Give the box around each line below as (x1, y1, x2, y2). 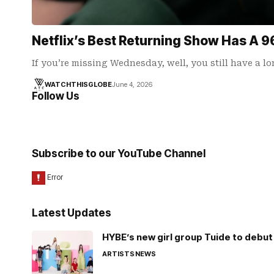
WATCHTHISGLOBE (44, 80, 112, 89)
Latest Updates (32, 207, 111, 219)
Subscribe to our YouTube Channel (32, 147, 206, 160)
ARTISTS (102, 250, 135, 258)
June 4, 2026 (111, 80, 152, 89)
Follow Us (32, 90, 80, 102)
